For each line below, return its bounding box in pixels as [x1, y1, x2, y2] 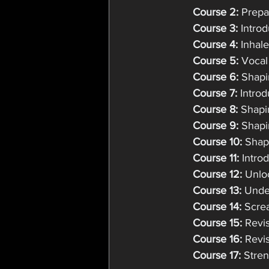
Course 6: [193, 71, 238, 83]
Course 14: [193, 201, 241, 213]
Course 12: [193, 168, 242, 180]
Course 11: [193, 152, 239, 164]
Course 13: [193, 184, 241, 196]
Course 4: [193, 38, 238, 50]
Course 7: [193, 87, 237, 99]
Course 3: [193, 22, 238, 34]
